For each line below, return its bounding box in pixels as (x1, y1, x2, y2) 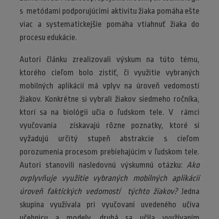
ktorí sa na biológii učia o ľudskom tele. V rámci (20, 107, 199, 117)
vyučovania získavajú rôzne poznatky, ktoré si (20, 120, 199, 130)
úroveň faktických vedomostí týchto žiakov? (20, 186, 181, 196)
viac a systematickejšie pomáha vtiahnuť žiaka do (20, 19, 199, 29)
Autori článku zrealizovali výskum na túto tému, (20, 54, 199, 64)
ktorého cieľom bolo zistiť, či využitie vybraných (20, 67, 199, 77)
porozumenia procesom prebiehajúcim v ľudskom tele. (20, 147, 199, 156)
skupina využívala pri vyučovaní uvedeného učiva (20, 199, 199, 209)
